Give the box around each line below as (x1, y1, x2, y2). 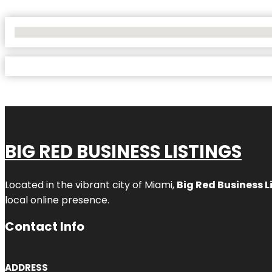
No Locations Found (15, 26, 94, 37)
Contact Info (5, 217, 84, 235)
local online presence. (5, 192, 109, 207)
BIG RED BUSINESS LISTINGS (5, 139, 242, 164)
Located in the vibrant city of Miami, (5, 177, 177, 192)
